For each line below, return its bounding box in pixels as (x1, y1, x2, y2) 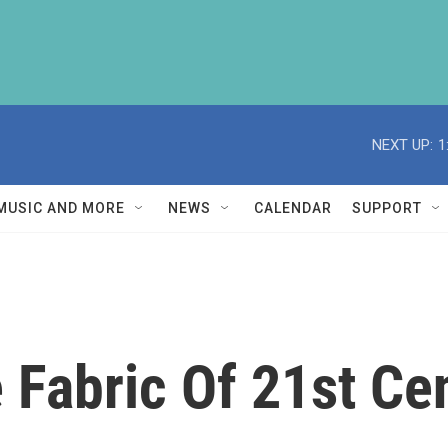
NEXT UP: (372, 135, 433, 154)
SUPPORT (352, 200, 422, 216)
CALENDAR (254, 200, 332, 216)
